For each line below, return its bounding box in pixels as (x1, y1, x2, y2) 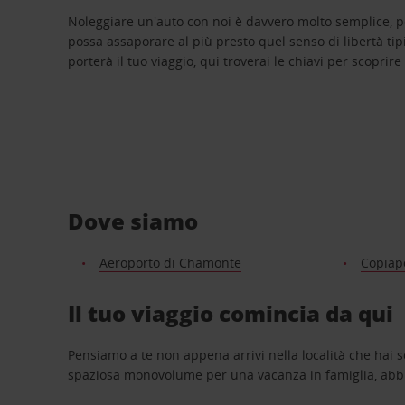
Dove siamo (68, 205, 199, 236)
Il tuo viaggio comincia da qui (68, 297, 394, 328)
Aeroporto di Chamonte (99, 253, 241, 271)
